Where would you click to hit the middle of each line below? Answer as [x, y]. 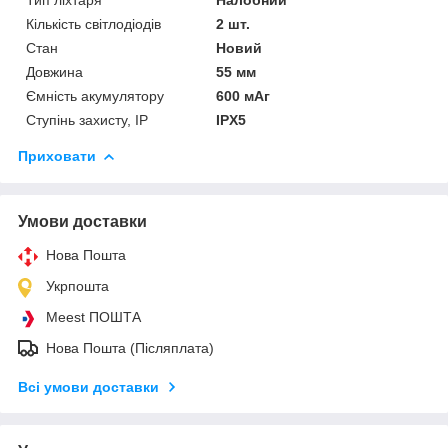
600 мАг [243, 95]
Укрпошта [77, 285]
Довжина [54, 71]
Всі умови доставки [88, 386]
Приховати [57, 155]
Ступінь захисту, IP [87, 119]
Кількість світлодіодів [93, 23]
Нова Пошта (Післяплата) [130, 347]
